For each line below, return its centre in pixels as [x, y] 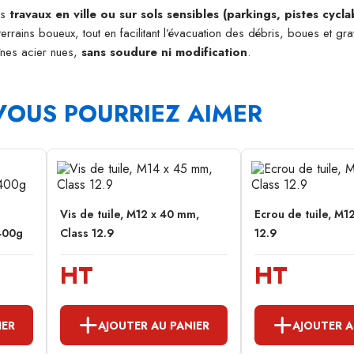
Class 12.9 [87, 233]
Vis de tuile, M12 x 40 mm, [130, 215]
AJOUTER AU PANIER [154, 325]
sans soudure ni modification [164, 52]
